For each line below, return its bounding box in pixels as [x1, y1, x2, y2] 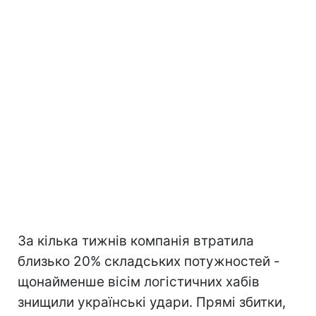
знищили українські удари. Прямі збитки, [18, 294, 286, 311]
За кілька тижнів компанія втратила [18, 233, 254, 250]
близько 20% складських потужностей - [18, 253, 280, 270]
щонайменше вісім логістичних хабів [18, 274, 260, 291]
